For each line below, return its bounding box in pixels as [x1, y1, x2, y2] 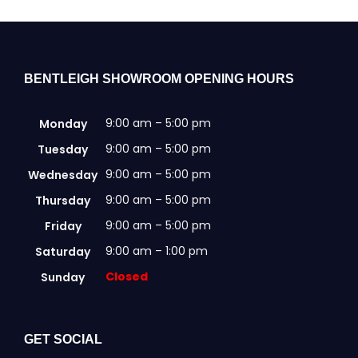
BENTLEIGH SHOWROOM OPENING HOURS [24, 71, 294, 86]
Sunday [41, 268, 85, 285]
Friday [44, 217, 82, 234]
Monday [38, 115, 87, 132]
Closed [105, 268, 148, 284]
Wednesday [28, 166, 97, 183]
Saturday [35, 243, 90, 260]
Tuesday [38, 141, 88, 157]
